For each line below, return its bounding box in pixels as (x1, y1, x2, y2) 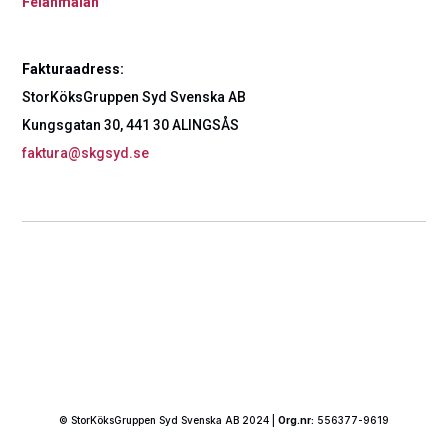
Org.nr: (278, 413, 314, 426)
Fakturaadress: (22, 60, 125, 77)
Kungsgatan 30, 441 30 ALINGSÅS (22, 116, 240, 133)
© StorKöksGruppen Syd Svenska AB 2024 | (59, 413, 278, 426)
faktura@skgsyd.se (22, 144, 150, 161)
